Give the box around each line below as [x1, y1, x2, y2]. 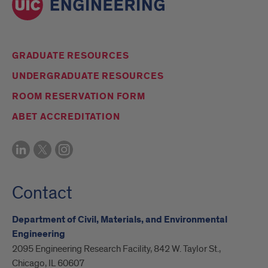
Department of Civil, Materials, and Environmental [12, 213, 227, 226]
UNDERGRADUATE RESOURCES [12, 69, 164, 83]
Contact [12, 181, 72, 205]
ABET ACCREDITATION [12, 110, 120, 123]
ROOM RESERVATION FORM [12, 90, 145, 103]
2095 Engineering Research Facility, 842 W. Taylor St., [12, 242, 221, 255]
